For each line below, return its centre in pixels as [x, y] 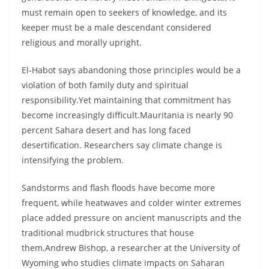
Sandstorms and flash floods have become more [118, 188]
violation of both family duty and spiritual [105, 85]
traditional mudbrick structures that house [108, 233]
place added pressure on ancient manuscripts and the [131, 218]
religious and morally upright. [82, 43]
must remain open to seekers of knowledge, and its [124, 13]
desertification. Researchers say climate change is [122, 145]
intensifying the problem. [73, 160]
